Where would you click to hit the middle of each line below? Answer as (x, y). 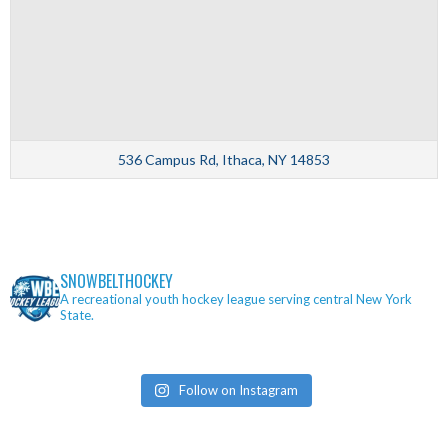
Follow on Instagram (238, 390)
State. (77, 315)
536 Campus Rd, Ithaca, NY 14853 (224, 159)
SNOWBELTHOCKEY (116, 281)
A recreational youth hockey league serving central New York (236, 299)
